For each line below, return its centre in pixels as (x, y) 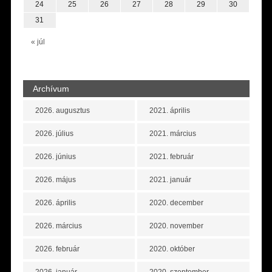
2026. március (58, 226)
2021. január (171, 180)
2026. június (55, 157)
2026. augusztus (62, 111)
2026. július (54, 134)
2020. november (177, 226)
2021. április (170, 111)
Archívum (51, 89)
